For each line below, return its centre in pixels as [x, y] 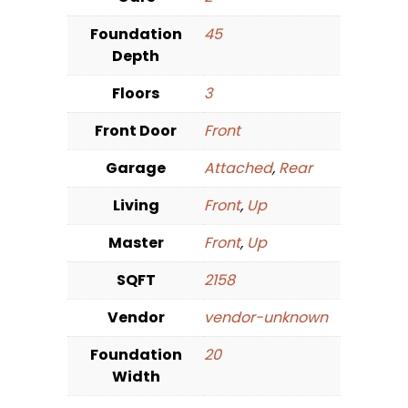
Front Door [136, 131]
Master [136, 243]
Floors [136, 94]
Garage [136, 168]
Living [136, 206]
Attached [238, 168]
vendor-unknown [266, 318]
